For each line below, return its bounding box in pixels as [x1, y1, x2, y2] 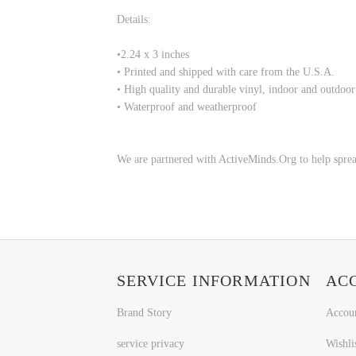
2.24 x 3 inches [121, 48, 189, 60]
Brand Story [117, 307, 172, 319]
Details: [117, 13, 151, 25]
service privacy [117, 337, 184, 350]
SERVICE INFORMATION [117, 272, 311, 290]
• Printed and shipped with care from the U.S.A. [117, 65, 335, 78]
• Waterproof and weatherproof [117, 100, 257, 113]
